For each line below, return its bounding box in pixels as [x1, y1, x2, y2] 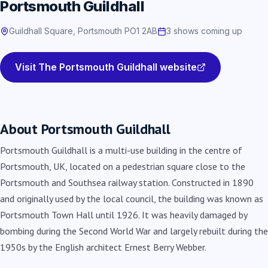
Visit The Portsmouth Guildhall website [15, 61, 197, 73]
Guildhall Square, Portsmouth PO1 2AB [9, 26, 157, 36]
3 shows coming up [166, 26, 242, 36]
